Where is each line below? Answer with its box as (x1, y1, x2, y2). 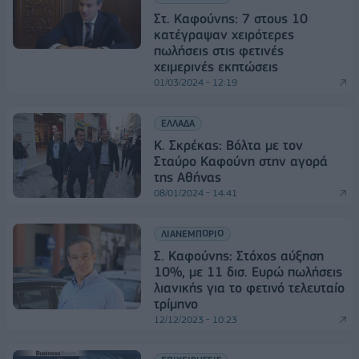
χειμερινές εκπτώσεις (154, 58, 278, 75)
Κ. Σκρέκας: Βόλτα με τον (154, 136, 303, 153)
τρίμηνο (154, 296, 198, 313)
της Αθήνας (154, 168, 221, 185)
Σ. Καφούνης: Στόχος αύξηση (154, 248, 324, 264)
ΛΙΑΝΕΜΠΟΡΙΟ (161, 228, 224, 240)
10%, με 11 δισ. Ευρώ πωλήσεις (154, 264, 342, 280)
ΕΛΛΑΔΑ (161, 116, 195, 129)
